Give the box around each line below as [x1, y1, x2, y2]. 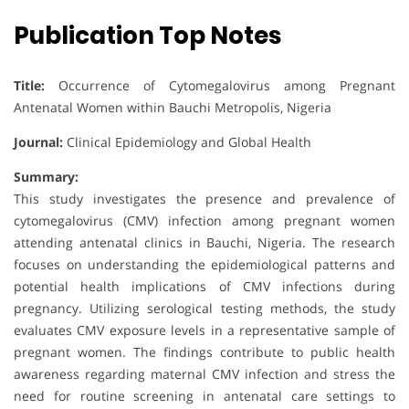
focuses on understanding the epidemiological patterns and [14, 256, 395, 274]
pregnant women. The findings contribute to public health [14, 343, 395, 362]
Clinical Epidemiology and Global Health [67, 133, 311, 152]
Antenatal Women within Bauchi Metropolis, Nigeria [14, 99, 331, 117]
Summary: [14, 168, 79, 186]
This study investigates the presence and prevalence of [14, 190, 395, 208]
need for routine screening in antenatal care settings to [14, 387, 395, 405]
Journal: [14, 133, 67, 152]
